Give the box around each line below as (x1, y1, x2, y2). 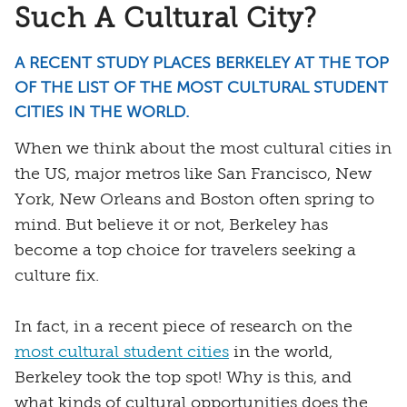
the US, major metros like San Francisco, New (15, 165, 372, 183)
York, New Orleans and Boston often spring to (15, 191, 374, 208)
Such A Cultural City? (15, 5, 318, 34)
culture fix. (15, 267, 99, 284)
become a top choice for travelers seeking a (15, 242, 356, 259)
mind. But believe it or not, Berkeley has (15, 216, 328, 233)
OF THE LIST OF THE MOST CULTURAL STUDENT (15, 79, 388, 96)
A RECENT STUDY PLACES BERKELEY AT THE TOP (15, 55, 389, 72)
